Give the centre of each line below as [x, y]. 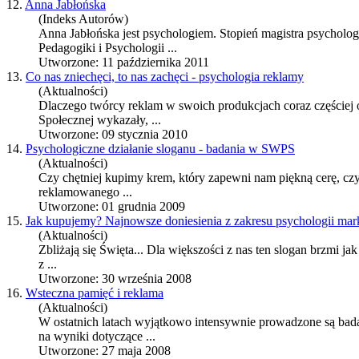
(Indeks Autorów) [83, 19]
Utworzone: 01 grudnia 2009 [112, 207]
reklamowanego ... [85, 192]
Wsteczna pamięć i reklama [95, 293]
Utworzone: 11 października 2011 [124, 63]
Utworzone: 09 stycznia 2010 [113, 135]
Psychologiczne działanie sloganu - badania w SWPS [160, 149]
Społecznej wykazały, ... [100, 120]
